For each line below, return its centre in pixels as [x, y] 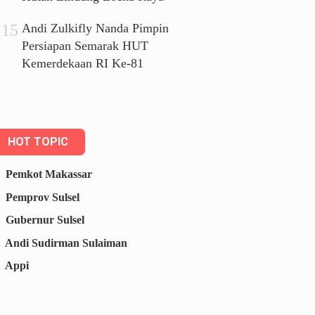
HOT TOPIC [38, 142]
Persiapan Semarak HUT [85, 46]
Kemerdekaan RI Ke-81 [83, 64]
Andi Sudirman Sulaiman [66, 243]
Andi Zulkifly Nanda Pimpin [96, 28]
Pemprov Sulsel [43, 197]
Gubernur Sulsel [45, 220]
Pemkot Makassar [49, 174]
